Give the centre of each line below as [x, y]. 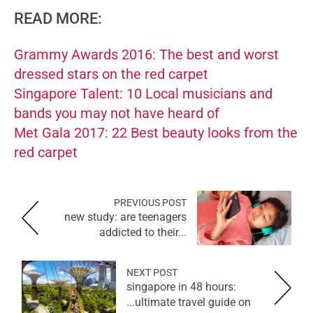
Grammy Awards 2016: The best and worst [146, 55]
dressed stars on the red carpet [111, 74]
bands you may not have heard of [117, 114]
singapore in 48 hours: [181, 287]
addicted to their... [143, 233]
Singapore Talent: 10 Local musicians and [143, 94]
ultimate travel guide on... [193, 303]
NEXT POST [152, 273]
